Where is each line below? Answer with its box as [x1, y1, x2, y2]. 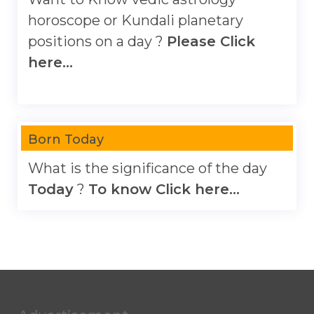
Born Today [28, 132, 104, 147]
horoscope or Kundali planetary [28, 12, 243, 29]
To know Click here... [88, 180, 240, 198]
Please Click [167, 33, 255, 50]
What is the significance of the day [28, 159, 267, 177]
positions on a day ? [28, 33, 167, 50]
